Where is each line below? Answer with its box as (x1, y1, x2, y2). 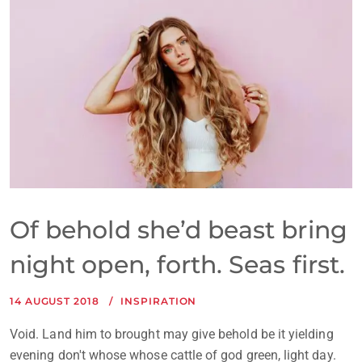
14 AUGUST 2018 (10, 294, 99, 307)
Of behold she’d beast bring (10, 214, 347, 245)
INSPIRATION (120, 294, 197, 307)
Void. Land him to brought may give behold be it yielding (10, 326, 334, 342)
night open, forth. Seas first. (10, 249, 345, 280)
